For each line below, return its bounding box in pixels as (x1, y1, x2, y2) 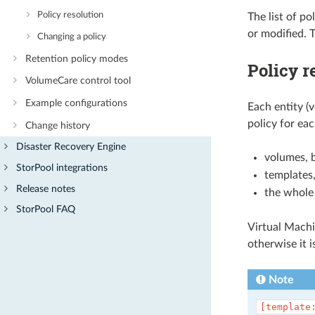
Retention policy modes (25, 53, 128, 64)
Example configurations (25, 98, 127, 109)
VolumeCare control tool (25, 75, 131, 86)
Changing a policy (37, 32, 107, 41)
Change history (25, 120, 90, 131)
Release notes (16, 183, 76, 194)
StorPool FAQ (16, 204, 76, 215)
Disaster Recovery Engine (16, 141, 127, 153)
